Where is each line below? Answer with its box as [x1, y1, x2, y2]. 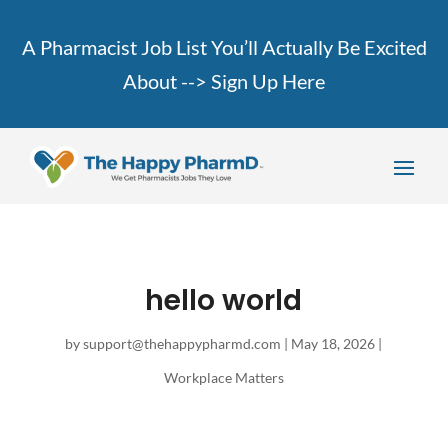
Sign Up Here [211, 69, 325, 93]
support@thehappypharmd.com [83, 335, 282, 353]
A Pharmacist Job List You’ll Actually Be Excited [21, 35, 427, 59]
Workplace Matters [163, 369, 284, 387]
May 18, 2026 [291, 335, 376, 353]
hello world [145, 281, 303, 321]
